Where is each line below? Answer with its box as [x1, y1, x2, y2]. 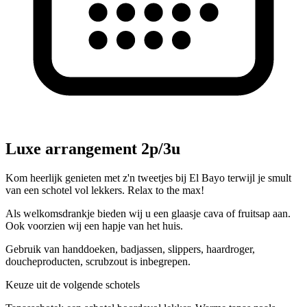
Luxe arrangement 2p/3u [5, 140, 180, 158]
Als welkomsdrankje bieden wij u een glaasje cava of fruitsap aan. [5, 207, 291, 219]
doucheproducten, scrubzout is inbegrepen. [5, 255, 191, 267]
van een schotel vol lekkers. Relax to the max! [5, 184, 204, 196]
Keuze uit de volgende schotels [5, 278, 140, 291]
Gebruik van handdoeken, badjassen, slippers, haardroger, [5, 243, 255, 255]
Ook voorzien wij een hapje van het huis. [5, 219, 183, 232]
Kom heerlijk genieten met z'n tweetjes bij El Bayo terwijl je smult [5, 171, 291, 184]
